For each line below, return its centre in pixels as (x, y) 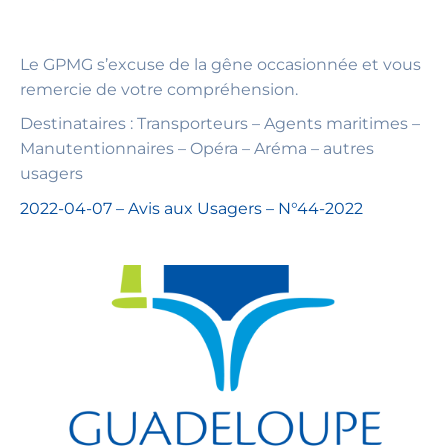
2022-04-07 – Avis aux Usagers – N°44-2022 (191, 208)
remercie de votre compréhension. (159, 89)
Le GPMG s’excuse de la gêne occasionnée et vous (220, 64)
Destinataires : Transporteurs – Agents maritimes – (220, 124)
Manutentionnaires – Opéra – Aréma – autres (197, 149)
